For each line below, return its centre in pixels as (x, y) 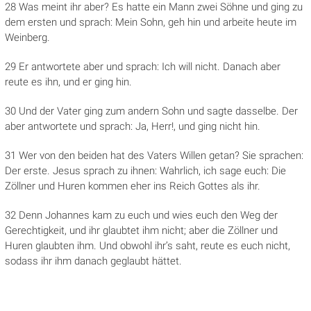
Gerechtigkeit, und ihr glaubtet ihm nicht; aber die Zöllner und (141, 231)
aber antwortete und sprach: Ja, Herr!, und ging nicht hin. (132, 127)
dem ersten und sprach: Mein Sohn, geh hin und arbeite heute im (150, 23)
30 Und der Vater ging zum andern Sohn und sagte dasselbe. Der (151, 111)
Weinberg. (27, 38)
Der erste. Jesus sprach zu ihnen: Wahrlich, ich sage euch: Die (145, 171)
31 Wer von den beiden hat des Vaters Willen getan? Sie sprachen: (154, 156)
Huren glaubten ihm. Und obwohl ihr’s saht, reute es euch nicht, (147, 246)
